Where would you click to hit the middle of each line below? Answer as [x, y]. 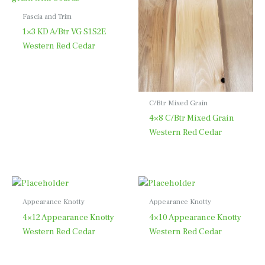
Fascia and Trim [47, 17]
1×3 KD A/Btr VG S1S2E [64, 32]
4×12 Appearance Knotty [68, 217]
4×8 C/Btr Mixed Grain [191, 118]
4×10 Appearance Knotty [195, 217]
